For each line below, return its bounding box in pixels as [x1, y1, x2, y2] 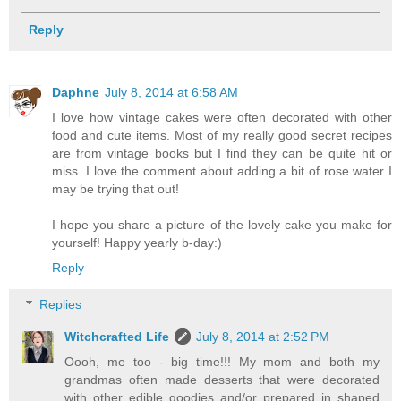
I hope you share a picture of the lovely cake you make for [52, 217, 392, 232]
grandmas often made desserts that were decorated [64, 372, 380, 388]
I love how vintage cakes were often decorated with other [52, 109, 392, 124]
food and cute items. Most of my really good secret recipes [52, 127, 392, 142]
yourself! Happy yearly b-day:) [52, 235, 222, 250]
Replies [39, 297, 82, 312]
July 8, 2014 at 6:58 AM [105, 84, 238, 99]
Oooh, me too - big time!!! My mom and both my [64, 354, 380, 370]
